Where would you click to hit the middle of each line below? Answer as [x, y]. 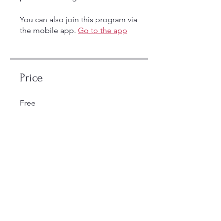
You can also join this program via [78, 19]
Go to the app [103, 30]
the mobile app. [48, 30]
